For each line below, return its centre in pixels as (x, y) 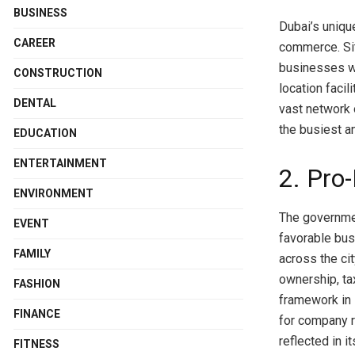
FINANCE (37, 313)
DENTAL (35, 103)
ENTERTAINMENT (60, 163)
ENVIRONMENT (53, 193)
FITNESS (36, 344)
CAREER (34, 42)
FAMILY (32, 253)
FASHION (37, 283)
